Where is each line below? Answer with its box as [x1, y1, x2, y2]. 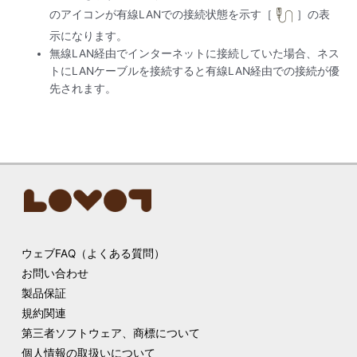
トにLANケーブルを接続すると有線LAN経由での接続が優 [49, 65, 340, 78]
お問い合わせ [21, 266, 88, 280]
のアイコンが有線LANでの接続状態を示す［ [49, 7, 273, 21]
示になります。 [49, 29, 128, 43]
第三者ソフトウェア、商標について [21, 326, 200, 339]
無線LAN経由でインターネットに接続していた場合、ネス [49, 47, 340, 61]
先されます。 [49, 82, 117, 96]
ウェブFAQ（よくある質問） [21, 246, 165, 260]
